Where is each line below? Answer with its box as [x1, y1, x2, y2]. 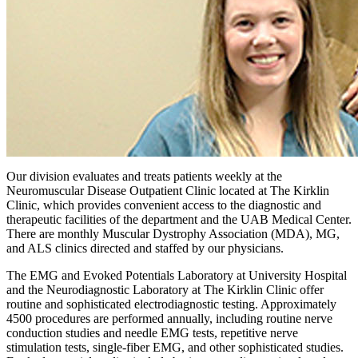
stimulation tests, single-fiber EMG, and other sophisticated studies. [6, 340, 344, 354]
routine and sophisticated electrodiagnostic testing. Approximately [6, 296, 336, 311]
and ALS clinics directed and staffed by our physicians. [6, 241, 287, 255]
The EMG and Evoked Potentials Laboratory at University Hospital [6, 268, 347, 282]
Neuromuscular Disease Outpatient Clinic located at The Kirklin [6, 183, 329, 197]
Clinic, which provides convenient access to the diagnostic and [6, 197, 321, 212]
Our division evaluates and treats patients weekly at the [6, 169, 282, 183]
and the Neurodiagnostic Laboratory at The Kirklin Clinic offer [6, 282, 324, 296]
